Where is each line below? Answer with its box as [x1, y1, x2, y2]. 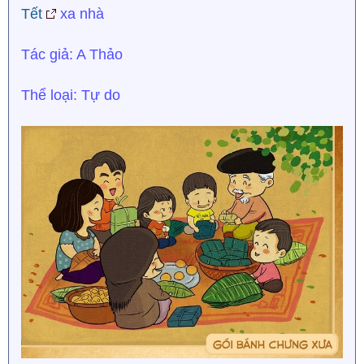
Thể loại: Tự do [21, 87, 120, 103]
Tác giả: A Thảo [21, 46, 123, 63]
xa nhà [56, 6, 104, 22]
